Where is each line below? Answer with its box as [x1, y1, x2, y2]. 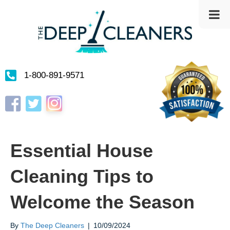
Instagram [46, 93, 79, 102]
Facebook [5, 94, 37, 103]
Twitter [25, 94, 47, 103]
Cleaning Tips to [10, 166, 154, 187]
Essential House [10, 140, 153, 162]
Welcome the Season [10, 191, 195, 213]
